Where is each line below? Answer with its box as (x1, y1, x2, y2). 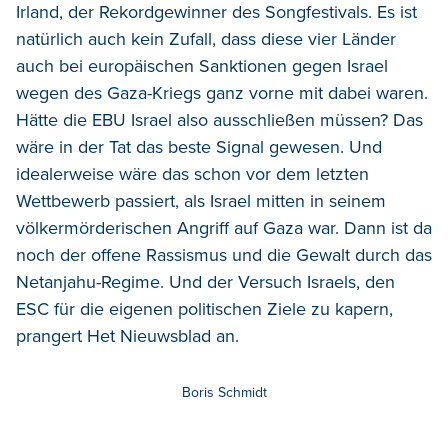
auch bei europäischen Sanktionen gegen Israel (16, 54, 388, 77)
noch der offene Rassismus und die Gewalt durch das (16, 243, 432, 266)
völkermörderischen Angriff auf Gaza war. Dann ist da (16, 216, 432, 239)
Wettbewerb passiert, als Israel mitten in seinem (16, 189, 386, 212)
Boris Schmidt (181, 383, 267, 401)
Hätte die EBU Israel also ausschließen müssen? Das (16, 108, 423, 131)
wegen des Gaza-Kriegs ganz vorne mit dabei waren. (16, 81, 428, 104)
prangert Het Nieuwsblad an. (16, 324, 239, 347)
